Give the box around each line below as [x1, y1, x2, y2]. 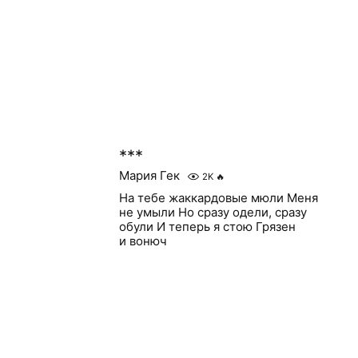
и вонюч [118, 233, 167, 249]
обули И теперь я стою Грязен [118, 219, 296, 234]
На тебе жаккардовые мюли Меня [118, 190, 318, 205]
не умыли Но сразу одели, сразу [118, 205, 307, 220]
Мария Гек [118, 168, 180, 183]
